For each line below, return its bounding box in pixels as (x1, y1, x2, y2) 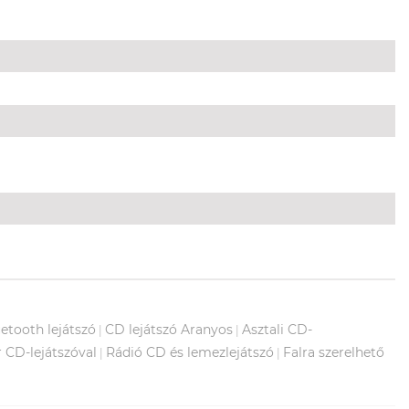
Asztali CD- (242, 320, 312, 338)
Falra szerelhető (283, 343, 384, 361)
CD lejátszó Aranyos (105, 320, 233, 338)
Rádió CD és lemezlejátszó (106, 343, 274, 361)
